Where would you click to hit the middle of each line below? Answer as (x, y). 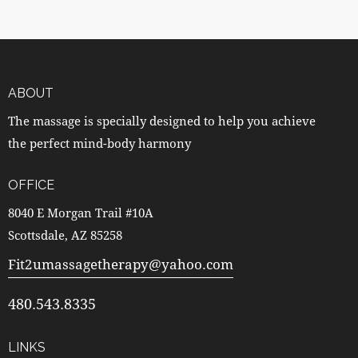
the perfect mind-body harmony (99, 143)
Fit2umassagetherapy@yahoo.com (121, 265)
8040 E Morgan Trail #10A (81, 212)
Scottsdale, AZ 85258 (65, 235)
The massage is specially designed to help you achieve (162, 120)
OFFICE (31, 185)
